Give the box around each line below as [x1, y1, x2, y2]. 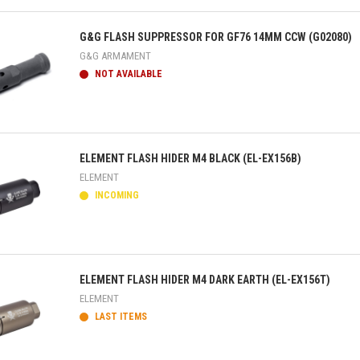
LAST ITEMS [92, 311, 147, 322]
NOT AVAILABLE [92, 68, 162, 80]
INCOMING [92, 190, 139, 201]
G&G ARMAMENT [80, 50, 151, 62]
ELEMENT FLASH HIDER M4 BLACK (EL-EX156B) [80, 152, 301, 165]
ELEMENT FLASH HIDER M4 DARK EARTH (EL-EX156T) [80, 273, 330, 286]
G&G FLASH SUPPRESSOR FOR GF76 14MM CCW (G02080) [80, 31, 352, 43]
